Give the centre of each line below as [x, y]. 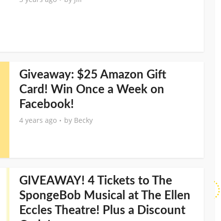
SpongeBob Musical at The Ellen [105, 196]
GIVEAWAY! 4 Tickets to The [96, 181]
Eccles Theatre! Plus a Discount [102, 211]
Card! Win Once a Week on [92, 90]
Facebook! [47, 105]
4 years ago [38, 120]
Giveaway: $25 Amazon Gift [93, 75]
